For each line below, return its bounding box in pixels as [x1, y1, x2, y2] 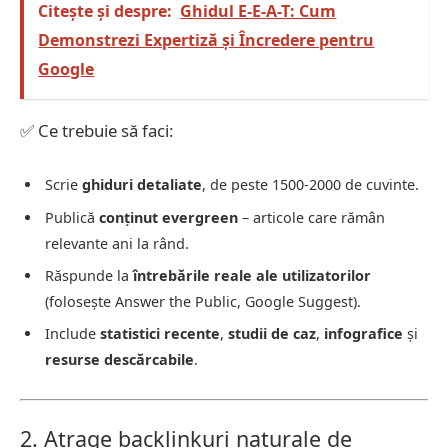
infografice [324, 324, 403, 344]
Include [45, 324, 100, 344]
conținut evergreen [99, 207, 238, 227]
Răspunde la [45, 265, 133, 285]
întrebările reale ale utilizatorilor [133, 265, 371, 285]
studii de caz [228, 324, 316, 344]
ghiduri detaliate [82, 175, 202, 195]
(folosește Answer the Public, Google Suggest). [45, 291, 361, 311]
